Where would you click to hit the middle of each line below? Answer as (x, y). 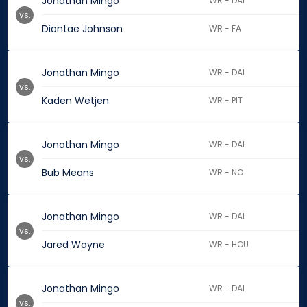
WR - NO (226, 173)
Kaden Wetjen (75, 101)
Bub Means (68, 173)
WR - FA (225, 29)
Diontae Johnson (82, 29)
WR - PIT (226, 101)
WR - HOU (229, 245)
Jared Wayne (73, 245)
